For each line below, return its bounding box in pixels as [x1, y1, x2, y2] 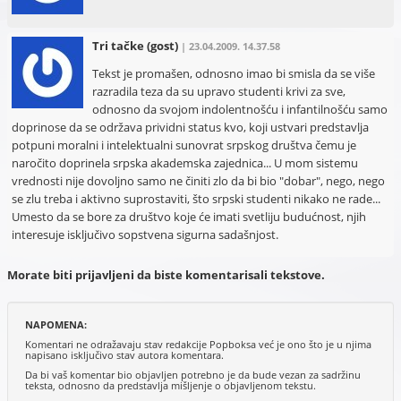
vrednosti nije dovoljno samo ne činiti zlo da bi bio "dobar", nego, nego [11, 172, 385, 189]
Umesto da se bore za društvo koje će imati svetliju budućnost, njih [11, 208, 366, 225]
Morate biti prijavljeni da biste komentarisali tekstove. [6, 266, 325, 283]
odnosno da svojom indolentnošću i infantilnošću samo [91, 100, 388, 117]
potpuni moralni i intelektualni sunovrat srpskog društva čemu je [11, 136, 356, 153]
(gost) [143, 37, 181, 54]
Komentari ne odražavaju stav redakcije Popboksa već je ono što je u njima [24, 337, 371, 351]
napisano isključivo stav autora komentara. [24, 347, 224, 362]
